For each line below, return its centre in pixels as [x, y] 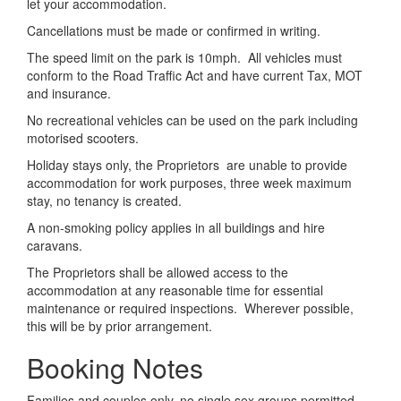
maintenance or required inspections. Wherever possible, [190, 308]
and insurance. [69, 93]
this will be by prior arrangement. [119, 326]
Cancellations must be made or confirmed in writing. [174, 30]
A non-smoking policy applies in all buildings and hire [176, 227]
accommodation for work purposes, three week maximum [189, 183]
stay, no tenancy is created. [104, 200]
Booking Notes [115, 367]
